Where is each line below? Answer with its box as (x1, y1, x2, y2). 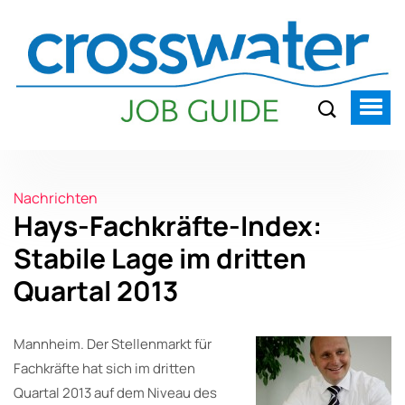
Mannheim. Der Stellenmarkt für (14, 334, 212, 353)
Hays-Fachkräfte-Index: (14, 206, 322, 244)
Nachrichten (14, 187, 98, 208)
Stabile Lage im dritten (14, 239, 306, 277)
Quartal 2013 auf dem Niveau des (14, 382, 217, 402)
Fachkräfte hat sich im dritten (14, 358, 195, 378)
